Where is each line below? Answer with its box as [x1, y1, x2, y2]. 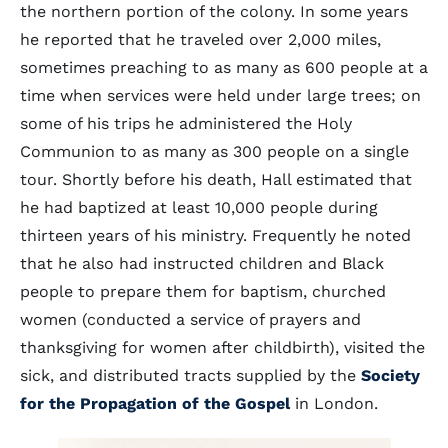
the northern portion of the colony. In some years [20, 2, 408, 21]
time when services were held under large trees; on [20, 86, 421, 105]
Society [361, 366, 420, 385]
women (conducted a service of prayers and [20, 310, 361, 329]
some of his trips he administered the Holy [20, 114, 352, 133]
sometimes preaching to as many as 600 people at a [20, 58, 428, 77]
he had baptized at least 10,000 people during [20, 198, 378, 217]
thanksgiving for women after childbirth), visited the [20, 338, 425, 357]
